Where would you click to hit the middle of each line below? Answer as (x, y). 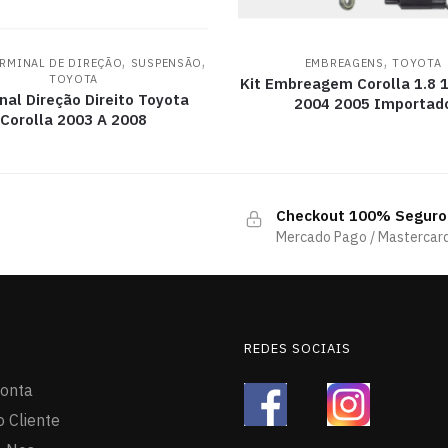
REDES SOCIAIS (297, 348)
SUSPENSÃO (166, 62)
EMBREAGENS (344, 62)
